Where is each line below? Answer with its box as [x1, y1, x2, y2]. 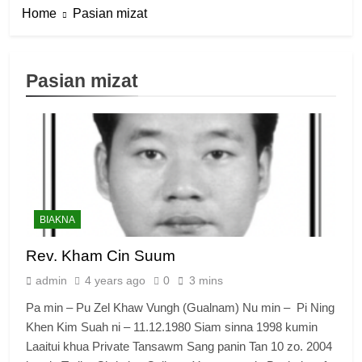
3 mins [189, 274, 223, 288]
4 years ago [85, 274, 145, 288]
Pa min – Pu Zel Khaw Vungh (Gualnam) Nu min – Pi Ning [26, 301, 335, 315]
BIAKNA [40, 214, 75, 226]
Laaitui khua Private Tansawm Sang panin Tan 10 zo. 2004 [26, 339, 332, 354]
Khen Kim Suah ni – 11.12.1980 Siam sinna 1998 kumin [26, 320, 318, 335]
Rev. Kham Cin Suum [26, 247, 175, 265]
